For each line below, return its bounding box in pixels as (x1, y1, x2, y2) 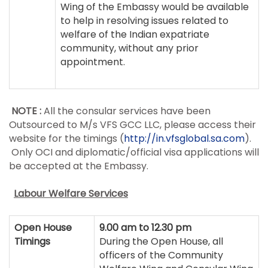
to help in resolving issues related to (60, 14, 229, 28)
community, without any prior (60, 41, 199, 55)
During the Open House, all (99, 234, 223, 248)
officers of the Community (99, 248, 223, 262)
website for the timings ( (9, 132, 124, 145)
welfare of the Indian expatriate (60, 28, 209, 41)
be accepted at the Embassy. (9, 159, 148, 173)
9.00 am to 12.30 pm (99, 221, 191, 234)
